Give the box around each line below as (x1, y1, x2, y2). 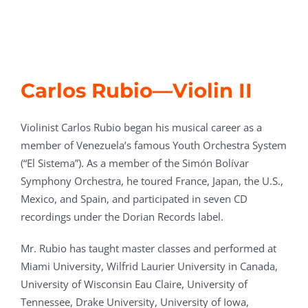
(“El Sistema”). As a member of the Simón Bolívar (20, 156, 249, 170)
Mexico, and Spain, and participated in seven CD (20, 192, 247, 206)
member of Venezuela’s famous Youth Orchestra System (20, 138, 287, 153)
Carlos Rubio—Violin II (20, 78, 252, 103)
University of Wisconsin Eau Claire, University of (20, 277, 247, 291)
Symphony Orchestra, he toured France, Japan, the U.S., (20, 174, 283, 188)
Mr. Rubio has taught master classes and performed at (20, 241, 276, 256)
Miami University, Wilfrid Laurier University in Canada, (20, 259, 278, 274)
